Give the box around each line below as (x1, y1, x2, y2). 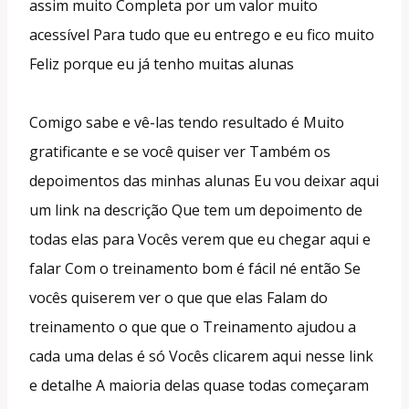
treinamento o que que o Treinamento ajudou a (29, 316, 356, 337)
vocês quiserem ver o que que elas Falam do (29, 287, 328, 308)
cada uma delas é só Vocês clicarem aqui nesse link (29, 345, 373, 366)
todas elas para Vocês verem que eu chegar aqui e (29, 228, 371, 249)
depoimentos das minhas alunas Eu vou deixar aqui (29, 170, 379, 191)
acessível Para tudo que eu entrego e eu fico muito (29, 24, 374, 45)
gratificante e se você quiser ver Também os (29, 141, 330, 162)
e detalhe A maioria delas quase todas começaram (29, 374, 369, 395)
